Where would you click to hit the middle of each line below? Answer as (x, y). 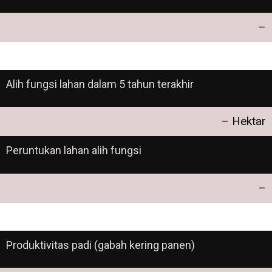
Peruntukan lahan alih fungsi (74, 151)
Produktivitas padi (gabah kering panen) (100, 245)
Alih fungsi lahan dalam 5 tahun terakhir (100, 84)
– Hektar (244, 121)
